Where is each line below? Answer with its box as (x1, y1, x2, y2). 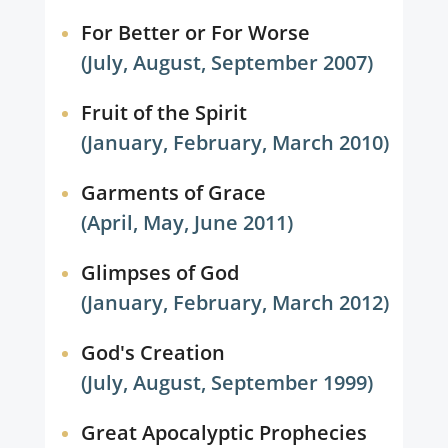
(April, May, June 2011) (81, 209, 294, 236)
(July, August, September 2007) (81, 49, 374, 76)
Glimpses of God (80, 259, 239, 286)
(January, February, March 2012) (81, 289, 390, 316)
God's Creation (80, 339, 225, 366)
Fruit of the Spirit (80, 99, 247, 126)
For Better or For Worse (80, 19, 310, 46)
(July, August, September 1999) (81, 369, 374, 396)
